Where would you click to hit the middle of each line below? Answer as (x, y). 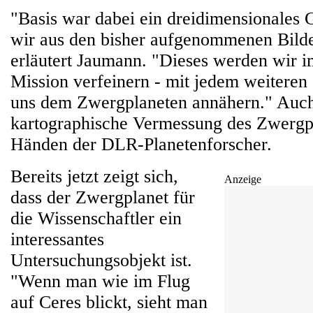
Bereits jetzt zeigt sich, (94, 176)
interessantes (57, 239)
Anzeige (243, 179)
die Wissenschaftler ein (96, 218)
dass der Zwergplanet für (103, 197)
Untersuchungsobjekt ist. (101, 260)
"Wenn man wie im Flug (100, 281)
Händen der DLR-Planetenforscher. (141, 144)
